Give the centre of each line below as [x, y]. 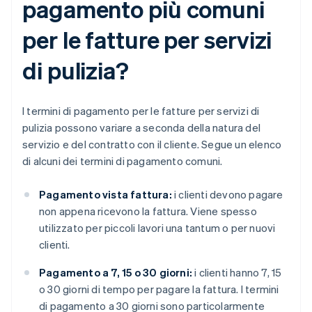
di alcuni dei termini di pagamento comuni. [123, 161]
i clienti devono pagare [227, 195]
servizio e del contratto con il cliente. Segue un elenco [152, 145]
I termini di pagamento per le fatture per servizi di [141, 111]
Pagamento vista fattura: [106, 195]
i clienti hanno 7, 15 [237, 273]
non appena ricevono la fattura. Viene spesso [148, 211]
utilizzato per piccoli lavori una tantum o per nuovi [157, 228]
